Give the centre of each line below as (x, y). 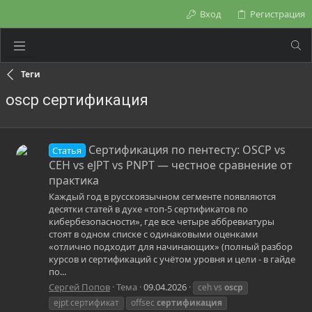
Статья (67, 151)
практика (74, 181)
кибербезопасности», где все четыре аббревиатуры (162, 222)
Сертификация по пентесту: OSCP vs (187, 150)
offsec (144, 302)
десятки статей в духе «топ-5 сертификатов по (148, 209)
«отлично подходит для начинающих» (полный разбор (171, 247)
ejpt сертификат (86, 302)
